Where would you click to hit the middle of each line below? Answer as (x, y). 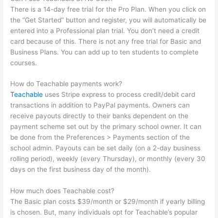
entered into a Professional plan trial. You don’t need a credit (105, 30)
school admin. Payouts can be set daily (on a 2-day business (106, 148)
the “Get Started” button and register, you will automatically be (109, 20)
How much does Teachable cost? (63, 191)
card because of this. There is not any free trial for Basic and (106, 41)
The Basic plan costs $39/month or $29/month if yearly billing (108, 202)
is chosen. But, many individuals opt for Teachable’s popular (104, 212)
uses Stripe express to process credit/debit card (119, 95)
